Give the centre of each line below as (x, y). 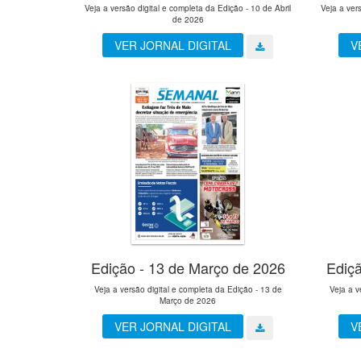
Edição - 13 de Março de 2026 (188, 268)
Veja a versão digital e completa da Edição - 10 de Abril (188, 8)
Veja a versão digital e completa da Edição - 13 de (188, 290)
